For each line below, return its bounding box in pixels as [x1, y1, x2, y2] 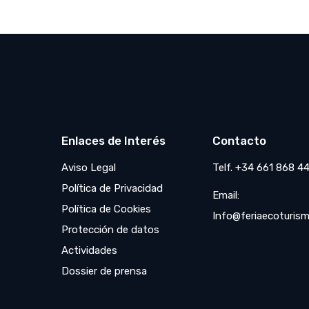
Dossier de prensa [61, 265, 147, 278]
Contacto [212, 134, 267, 148]
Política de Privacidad [61, 182, 163, 195]
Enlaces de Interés [61, 134, 166, 148]
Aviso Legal [61, 161, 116, 175]
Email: [212, 189, 240, 202]
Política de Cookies [61, 203, 151, 216]
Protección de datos [61, 223, 159, 237]
